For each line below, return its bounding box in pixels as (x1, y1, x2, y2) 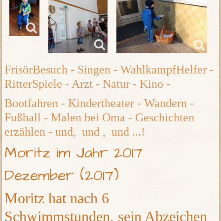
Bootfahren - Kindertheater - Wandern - (4, 97, 194, 110)
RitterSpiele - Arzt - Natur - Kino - (4, 77, 171, 91)
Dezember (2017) (4, 165, 119, 186)
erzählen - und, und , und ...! (4, 125, 146, 139)
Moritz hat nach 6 (4, 190, 110, 207)
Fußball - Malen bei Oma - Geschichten (4, 111, 195, 124)
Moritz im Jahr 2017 (4, 143, 143, 164)
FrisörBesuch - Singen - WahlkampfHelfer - (4, 63, 214, 76)
